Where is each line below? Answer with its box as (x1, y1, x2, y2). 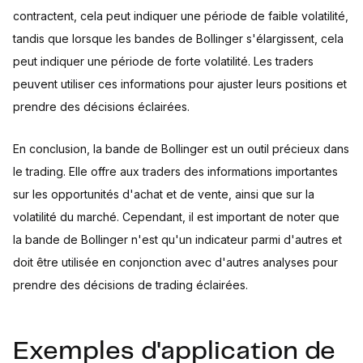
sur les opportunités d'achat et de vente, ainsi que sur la (13, 187, 314, 201)
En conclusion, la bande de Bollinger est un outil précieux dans (13, 142, 349, 156)
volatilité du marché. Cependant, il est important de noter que (13, 210, 340, 224)
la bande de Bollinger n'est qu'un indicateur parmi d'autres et (13, 233, 342, 246)
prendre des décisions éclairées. (13, 100, 190, 113)
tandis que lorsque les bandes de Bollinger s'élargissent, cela (13, 32, 344, 45)
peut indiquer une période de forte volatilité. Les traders (13, 54, 314, 68)
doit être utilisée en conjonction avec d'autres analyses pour (13, 255, 338, 269)
